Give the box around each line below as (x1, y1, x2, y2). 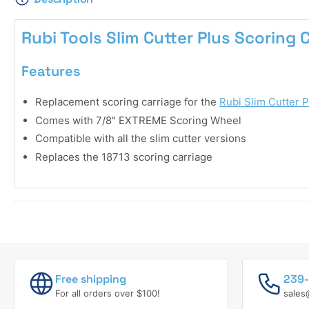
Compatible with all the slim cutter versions (35, 132, 246, 146)
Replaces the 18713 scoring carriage (35, 150, 212, 163)
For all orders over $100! (55, 288, 160, 299)
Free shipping (55, 272, 126, 287)
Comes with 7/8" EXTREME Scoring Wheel (35, 113, 241, 127)
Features (21, 62, 81, 81)
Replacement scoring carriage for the (35, 95, 217, 109)
